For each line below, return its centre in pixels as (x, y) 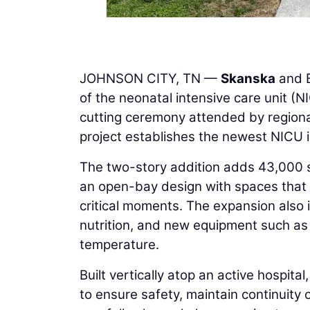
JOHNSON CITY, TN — (150, 78)
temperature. (119, 244)
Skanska (248, 78)
